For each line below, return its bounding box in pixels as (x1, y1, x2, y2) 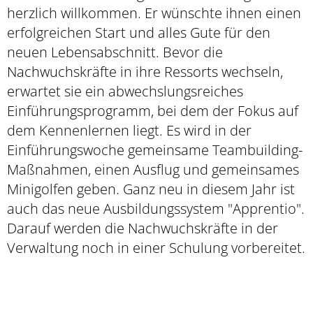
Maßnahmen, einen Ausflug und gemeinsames (7, 159, 299, 179)
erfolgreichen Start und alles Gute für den (7, 22, 270, 42)
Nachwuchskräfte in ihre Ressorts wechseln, (7, 61, 283, 81)
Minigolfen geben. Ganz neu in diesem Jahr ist (7, 179, 295, 198)
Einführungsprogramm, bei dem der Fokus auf (7, 101, 298, 120)
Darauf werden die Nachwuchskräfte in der (7, 218, 278, 238)
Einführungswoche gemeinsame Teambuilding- (7, 140, 303, 159)
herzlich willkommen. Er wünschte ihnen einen (7, 3, 301, 22)
